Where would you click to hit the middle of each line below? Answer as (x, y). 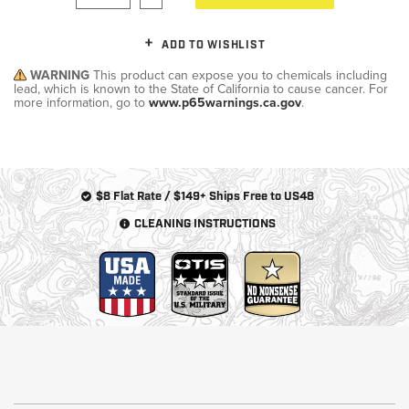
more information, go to (81, 102)
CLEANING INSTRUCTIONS (204, 224)
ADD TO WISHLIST (214, 45)
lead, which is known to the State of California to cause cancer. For (201, 89)
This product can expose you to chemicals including (240, 75)
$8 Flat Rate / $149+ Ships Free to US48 (204, 196)
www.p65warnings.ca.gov (225, 102)
